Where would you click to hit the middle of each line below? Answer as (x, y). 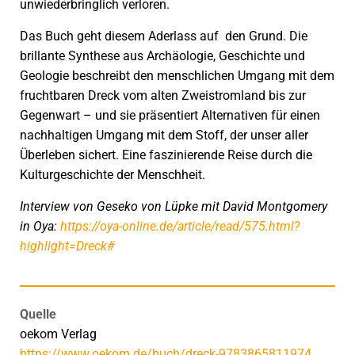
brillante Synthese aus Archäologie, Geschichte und (162, 56)
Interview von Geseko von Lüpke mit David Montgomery (174, 206)
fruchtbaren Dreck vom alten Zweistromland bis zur (163, 95)
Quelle (38, 314)
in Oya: (40, 226)
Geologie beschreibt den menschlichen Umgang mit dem (177, 76)
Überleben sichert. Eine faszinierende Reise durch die (166, 155)
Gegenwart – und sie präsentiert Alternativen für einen (170, 115)
